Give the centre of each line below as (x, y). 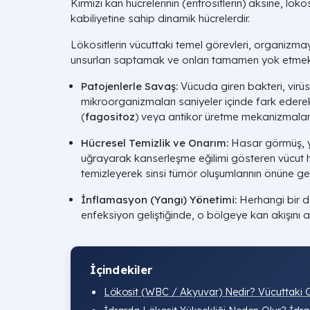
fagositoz (110, 117)
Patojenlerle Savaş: (129, 86)
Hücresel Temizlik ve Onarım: (155, 143)
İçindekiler (121, 270)
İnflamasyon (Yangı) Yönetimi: (159, 200)
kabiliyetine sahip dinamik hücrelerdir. (160, 18)
